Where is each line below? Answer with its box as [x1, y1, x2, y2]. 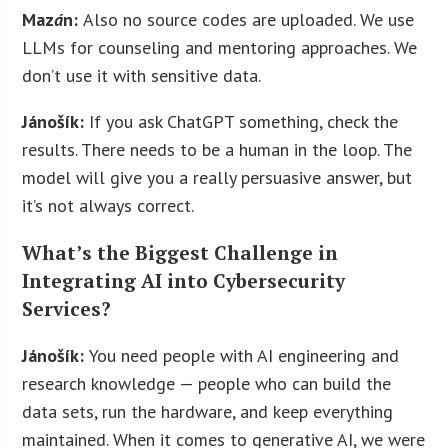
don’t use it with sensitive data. [22, 63, 262, 87]
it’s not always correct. [22, 193, 195, 217]
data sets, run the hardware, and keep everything [22, 400, 394, 424]
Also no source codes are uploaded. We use [83, 7, 415, 31]
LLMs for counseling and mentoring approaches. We [22, 35, 418, 59]
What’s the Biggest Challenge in [22, 240, 339, 266]
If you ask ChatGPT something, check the [89, 109, 399, 133]
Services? [22, 296, 112, 322]
